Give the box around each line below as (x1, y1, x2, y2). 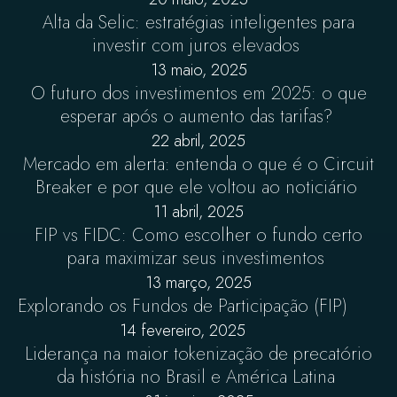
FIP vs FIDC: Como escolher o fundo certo (35, 222, 362, 248)
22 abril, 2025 (152, 129, 245, 152)
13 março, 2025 (145, 271, 252, 294)
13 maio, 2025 (150, 58, 247, 82)
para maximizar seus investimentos (67, 245, 330, 271)
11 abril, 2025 (153, 200, 244, 223)
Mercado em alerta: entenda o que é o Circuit (23, 152, 374, 177)
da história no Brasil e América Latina (57, 364, 340, 390)
